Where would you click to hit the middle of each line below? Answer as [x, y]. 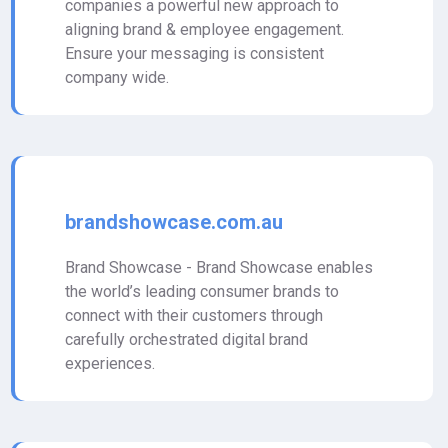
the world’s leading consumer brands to [202, 291]
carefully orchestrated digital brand [186, 339]
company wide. [117, 77]
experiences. [110, 363]
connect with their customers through [194, 315]
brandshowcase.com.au [174, 222]
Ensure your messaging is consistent [194, 53]
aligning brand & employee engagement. [204, 29]
